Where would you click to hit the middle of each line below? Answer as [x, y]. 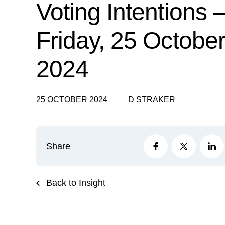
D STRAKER [151, 100]
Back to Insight [75, 183]
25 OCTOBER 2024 [73, 100]
